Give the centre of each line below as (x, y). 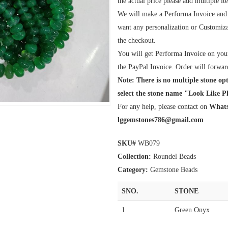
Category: (133, 170)
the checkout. (137, 41)
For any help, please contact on (163, 107)
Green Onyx (192, 210)
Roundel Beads (174, 157)
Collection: (134, 157)
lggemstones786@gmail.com (161, 120)
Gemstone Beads (173, 170)
